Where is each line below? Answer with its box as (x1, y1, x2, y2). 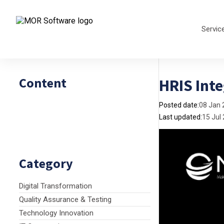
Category (19, 155, 73, 171)
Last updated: (159, 113, 202, 121)
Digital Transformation (19, 181, 92, 190)
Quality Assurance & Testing (19, 195, 111, 204)
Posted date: (159, 101, 199, 109)
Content (19, 74, 66, 91)
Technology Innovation (19, 208, 93, 217)
